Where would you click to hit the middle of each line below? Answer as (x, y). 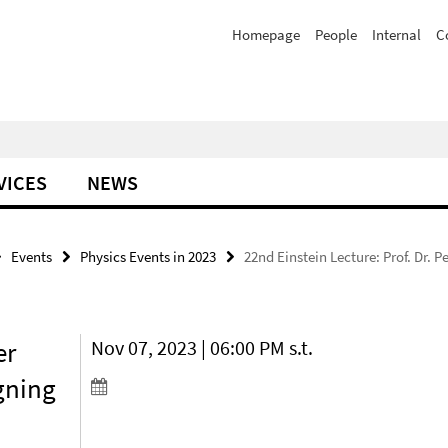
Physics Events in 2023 (148, 256)
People (336, 34)
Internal (396, 34)
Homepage (266, 34)
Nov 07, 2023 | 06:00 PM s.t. (202, 347)
